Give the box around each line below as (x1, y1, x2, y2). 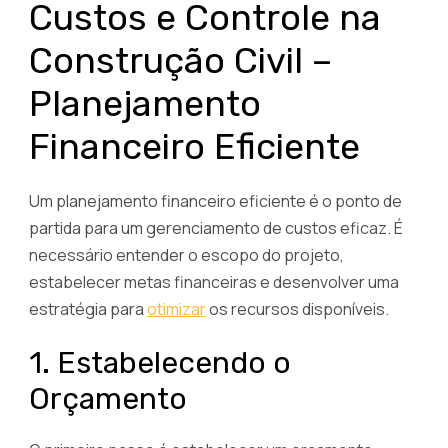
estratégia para (29, 298, 147, 321)
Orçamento (29, 380, 187, 417)
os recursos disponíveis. (206, 298, 389, 321)
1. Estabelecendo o (29, 344, 291, 381)
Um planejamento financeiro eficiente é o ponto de (29, 190, 402, 213)
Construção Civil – (29, 39, 332, 83)
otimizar (147, 298, 206, 321)
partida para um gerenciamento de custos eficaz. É (29, 217, 403, 240)
